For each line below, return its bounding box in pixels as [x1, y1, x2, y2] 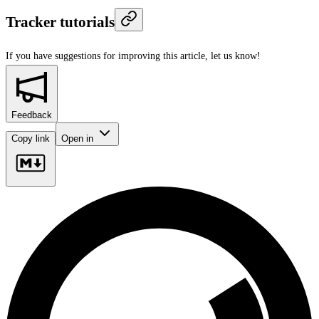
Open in [61, 132, 96, 144]
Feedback [11, 109, 52, 120]
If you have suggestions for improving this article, [6, 50, 208, 61]
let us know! [211, 50, 261, 61]
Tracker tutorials [6, 14, 115, 31]
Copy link [11, 132, 50, 144]
